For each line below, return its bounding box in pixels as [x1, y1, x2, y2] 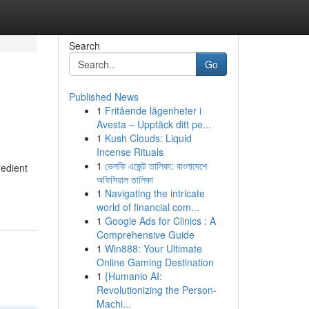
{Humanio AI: [104, 269, 162, 283]
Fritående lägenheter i [104, 103, 201, 117]
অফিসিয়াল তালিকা [96, 172, 153, 186]
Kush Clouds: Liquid [104, 131, 192, 145]
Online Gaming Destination [96, 255, 214, 269]
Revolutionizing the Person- [96, 283, 217, 297]
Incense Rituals [96, 145, 163, 159]
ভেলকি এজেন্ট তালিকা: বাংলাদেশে [104, 159, 207, 172]
